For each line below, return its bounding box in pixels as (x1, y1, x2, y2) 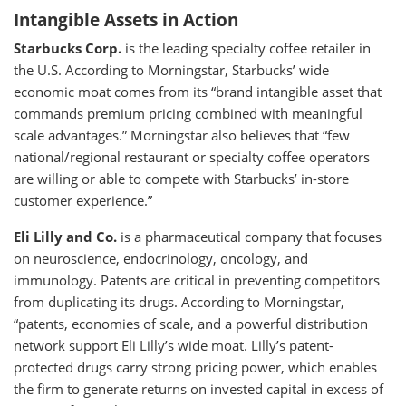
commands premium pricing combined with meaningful (14, 104, 362, 122)
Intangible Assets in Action (14, 8, 238, 32)
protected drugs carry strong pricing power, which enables (14, 358, 377, 376)
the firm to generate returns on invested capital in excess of (14, 380, 383, 398)
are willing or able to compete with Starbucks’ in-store (14, 169, 349, 188)
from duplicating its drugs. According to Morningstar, (14, 293, 344, 311)
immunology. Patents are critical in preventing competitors (14, 271, 380, 289)
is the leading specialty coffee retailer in (121, 39, 371, 57)
